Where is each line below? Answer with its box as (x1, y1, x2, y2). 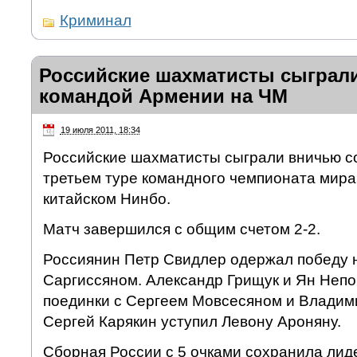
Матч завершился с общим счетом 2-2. (42, 220, 320, 237)
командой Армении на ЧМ (38, 85, 288, 108)
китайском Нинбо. (42, 190, 171, 207)
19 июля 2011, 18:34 (60, 125, 140, 135)
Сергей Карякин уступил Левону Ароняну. (42, 312, 341, 330)
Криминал (59, 12, 131, 29)
